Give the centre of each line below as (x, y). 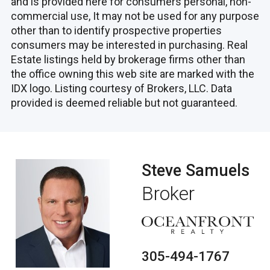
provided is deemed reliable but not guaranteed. (124, 102)
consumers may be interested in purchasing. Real (129, 45)
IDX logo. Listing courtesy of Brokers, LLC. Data (121, 88)
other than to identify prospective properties (116, 30)
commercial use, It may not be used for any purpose (135, 16)
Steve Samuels (195, 171)
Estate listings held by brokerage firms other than (128, 59)
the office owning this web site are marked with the (133, 74)
